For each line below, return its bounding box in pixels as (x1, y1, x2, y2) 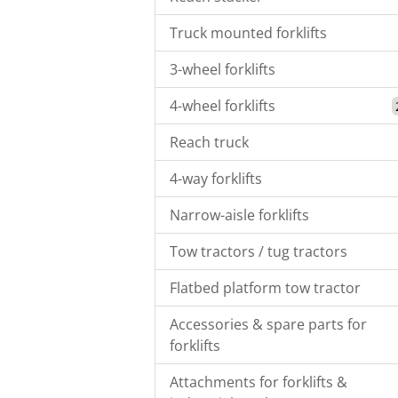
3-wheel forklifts (170, 60, 275, 80)
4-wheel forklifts (170, 96, 275, 116)
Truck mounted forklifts (170, 23, 327, 44)
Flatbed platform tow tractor (170, 278, 361, 298)
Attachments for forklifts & (170, 372, 347, 393)
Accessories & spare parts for (170, 314, 367, 335)
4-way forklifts (170, 169, 262, 189)
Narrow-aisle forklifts (170, 205, 309, 226)
